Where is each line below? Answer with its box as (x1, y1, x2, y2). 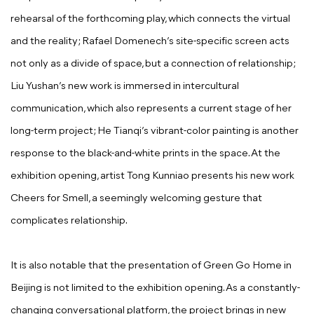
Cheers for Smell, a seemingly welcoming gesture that (11, 193, 262, 205)
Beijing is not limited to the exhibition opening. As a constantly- (11, 283, 300, 294)
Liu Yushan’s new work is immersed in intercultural (11, 81, 239, 93)
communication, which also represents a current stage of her (11, 104, 292, 115)
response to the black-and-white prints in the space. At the (11, 149, 280, 160)
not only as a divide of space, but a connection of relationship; (11, 59, 295, 70)
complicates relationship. (11, 216, 128, 227)
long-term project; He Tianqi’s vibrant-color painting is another (11, 126, 299, 137)
